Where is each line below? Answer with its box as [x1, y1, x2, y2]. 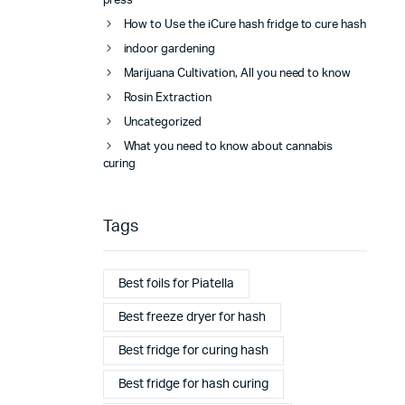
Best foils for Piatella [118, 277, 234, 290]
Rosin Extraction [123, 92, 212, 105]
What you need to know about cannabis [123, 141, 334, 154]
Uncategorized [123, 117, 202, 129]
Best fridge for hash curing [118, 377, 268, 391]
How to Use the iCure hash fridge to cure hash [123, 19, 367, 32]
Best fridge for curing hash [118, 344, 268, 357]
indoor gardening [123, 43, 216, 56]
